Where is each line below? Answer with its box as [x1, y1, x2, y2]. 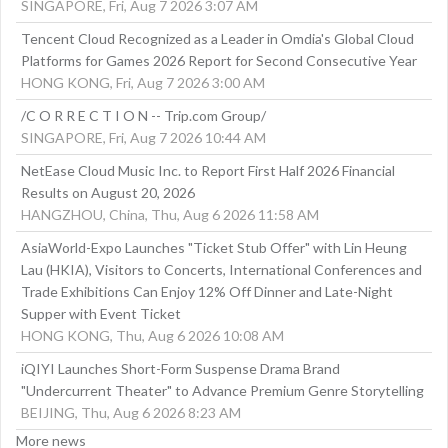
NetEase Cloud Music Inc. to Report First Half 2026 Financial [21, 162, 395, 180]
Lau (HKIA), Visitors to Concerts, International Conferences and [21, 261, 422, 279]
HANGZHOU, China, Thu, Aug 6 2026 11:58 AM [21, 206, 319, 224]
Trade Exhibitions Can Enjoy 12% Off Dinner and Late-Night [21, 283, 393, 301]
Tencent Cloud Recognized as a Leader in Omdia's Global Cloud [21, 30, 414, 48]
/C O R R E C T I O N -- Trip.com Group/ [21, 107, 266, 125]
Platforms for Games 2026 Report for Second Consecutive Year [21, 52, 417, 70]
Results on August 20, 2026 [21, 184, 195, 202]
